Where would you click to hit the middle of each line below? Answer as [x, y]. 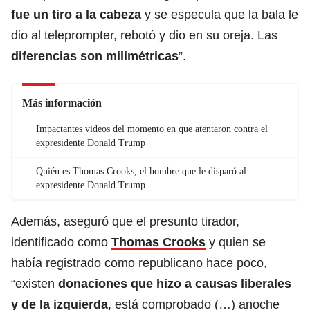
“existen [35, 283]
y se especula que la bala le [220, 14]
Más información [62, 102]
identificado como [61, 242]
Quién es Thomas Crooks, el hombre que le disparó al [141, 171]
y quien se [236, 242]
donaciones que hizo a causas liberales [175, 283]
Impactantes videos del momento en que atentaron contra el [152, 129]
